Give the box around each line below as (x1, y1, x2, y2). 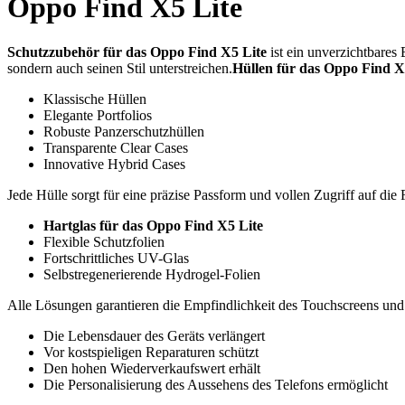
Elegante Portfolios (43, 107, 152, 123)
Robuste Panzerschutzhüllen (43, 123, 204, 139)
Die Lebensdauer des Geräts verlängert (43, 327, 265, 344)
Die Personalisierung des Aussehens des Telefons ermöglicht (43, 376, 388, 392)
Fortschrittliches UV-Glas (43, 250, 189, 266)
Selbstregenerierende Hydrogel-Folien (43, 266, 260, 282)
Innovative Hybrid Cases (43, 155, 185, 172)
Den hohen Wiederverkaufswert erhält (43, 360, 260, 376)
